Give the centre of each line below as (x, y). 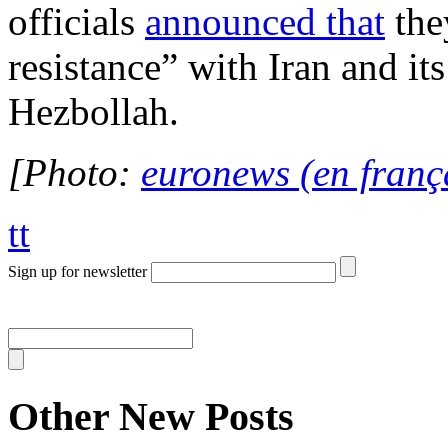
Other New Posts (151, 416)
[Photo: (74, 173)
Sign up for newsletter (77, 272)
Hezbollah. (93, 112)
